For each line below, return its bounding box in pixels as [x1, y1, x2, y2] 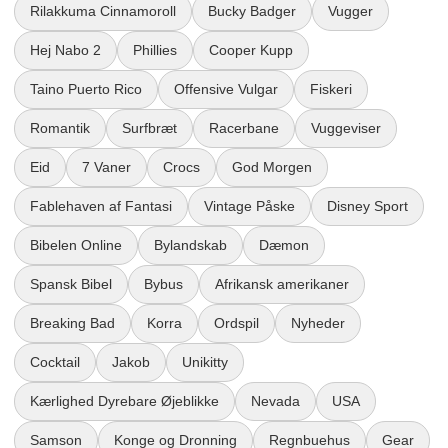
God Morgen [232, 159, 312, 175]
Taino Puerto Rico [30, 81, 142, 97]
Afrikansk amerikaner [215, 276, 349, 292]
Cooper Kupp [209, 42, 293, 58]
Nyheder [291, 315, 345, 331]
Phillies [133, 42, 177, 58]
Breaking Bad [30, 315, 115, 331]
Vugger [328, 3, 373, 19]
